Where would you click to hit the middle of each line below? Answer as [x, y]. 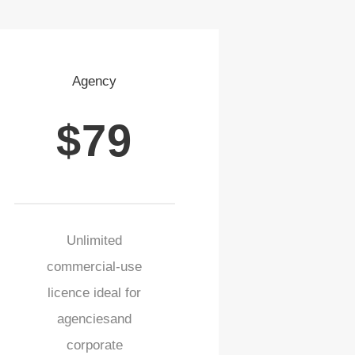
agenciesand [95, 319]
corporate [94, 345]
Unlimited [95, 240]
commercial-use [95, 266]
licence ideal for [95, 292]
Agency [95, 82]
